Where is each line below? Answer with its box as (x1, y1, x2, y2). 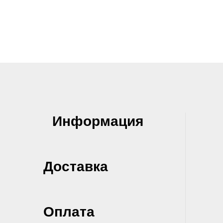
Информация (52, 113, 143, 129)
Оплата (43, 204, 95, 220)
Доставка (43, 159, 108, 174)
